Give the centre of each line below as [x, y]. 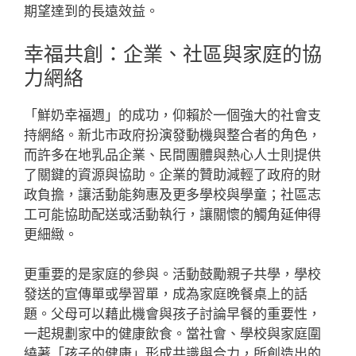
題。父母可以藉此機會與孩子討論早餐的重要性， [172, 314]
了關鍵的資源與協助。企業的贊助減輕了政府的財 [172, 174]
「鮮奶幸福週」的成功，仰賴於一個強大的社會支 [172, 115]
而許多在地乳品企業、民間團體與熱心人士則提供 [172, 155]
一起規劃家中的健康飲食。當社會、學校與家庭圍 [172, 334]
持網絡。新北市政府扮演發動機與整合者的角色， [172, 135]
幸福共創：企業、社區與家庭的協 [173, 54]
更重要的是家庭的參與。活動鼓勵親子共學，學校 [172, 274]
